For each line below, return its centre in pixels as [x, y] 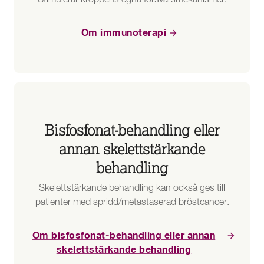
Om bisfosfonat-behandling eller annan [124, 236]
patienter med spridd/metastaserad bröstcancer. [132, 203]
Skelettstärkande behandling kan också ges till [132, 189]
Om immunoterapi [124, 33]
